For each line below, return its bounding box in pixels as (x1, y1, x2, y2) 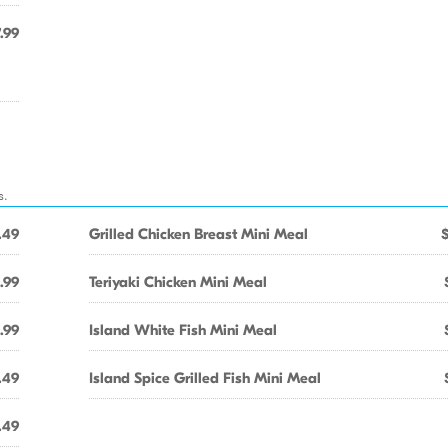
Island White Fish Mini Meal (89, 321, 277, 339)
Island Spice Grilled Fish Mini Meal (89, 369, 321, 387)
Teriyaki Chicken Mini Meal (89, 273, 267, 291)
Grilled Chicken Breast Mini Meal (89, 225, 308, 243)
